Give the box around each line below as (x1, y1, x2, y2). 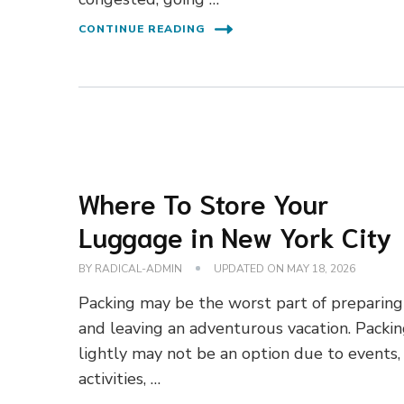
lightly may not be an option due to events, (78, 342, 401, 364)
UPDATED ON (214, 261, 288, 276)
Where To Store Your (78, 184, 330, 220)
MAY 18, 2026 (287, 261, 356, 276)
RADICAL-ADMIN (95, 261, 183, 276)
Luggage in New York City (78, 217, 392, 253)
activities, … (78, 367, 161, 390)
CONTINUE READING (78, 22, 207, 36)
